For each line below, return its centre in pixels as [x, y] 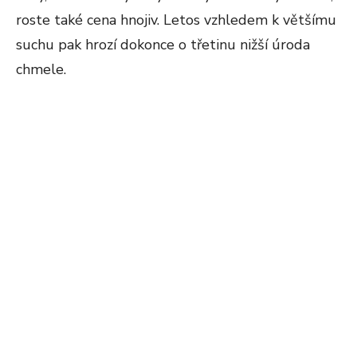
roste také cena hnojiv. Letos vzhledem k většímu [176, 20]
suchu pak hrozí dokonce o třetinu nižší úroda [163, 45]
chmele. [41, 69]
